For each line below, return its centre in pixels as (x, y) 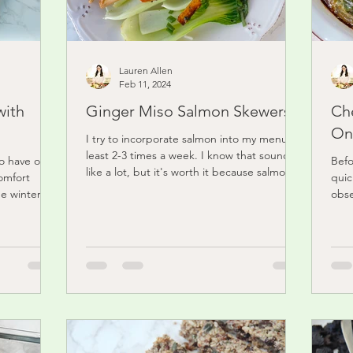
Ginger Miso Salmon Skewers (188, 111)
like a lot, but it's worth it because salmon (189, 171)
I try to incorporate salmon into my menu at (193, 138)
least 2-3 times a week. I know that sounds (190, 155)
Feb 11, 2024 (145, 84)
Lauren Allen (146, 70)
